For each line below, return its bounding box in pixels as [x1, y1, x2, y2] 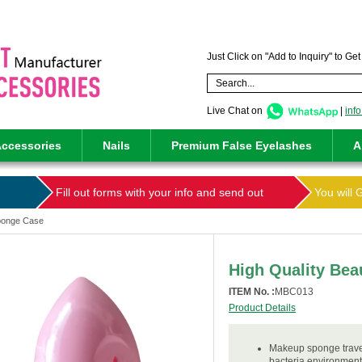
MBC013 [275, 286, 314, 297]
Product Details [229, 302, 296, 314]
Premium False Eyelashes [171, 139, 312, 152]
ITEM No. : [229, 286, 275, 297]
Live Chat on [207, 104, 265, 116]
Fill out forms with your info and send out [55, 186, 263, 199]
